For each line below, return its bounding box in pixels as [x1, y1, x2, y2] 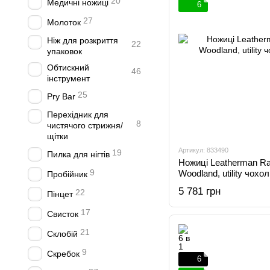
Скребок [47, 249, 80, 259]
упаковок [47, 46, 82, 56]
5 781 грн [178, 186, 221, 197]
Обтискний [47, 63, 89, 72]
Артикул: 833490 [178, 146, 228, 154]
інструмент [47, 74, 90, 83]
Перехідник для [47, 110, 108, 119]
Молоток [47, 17, 81, 27]
